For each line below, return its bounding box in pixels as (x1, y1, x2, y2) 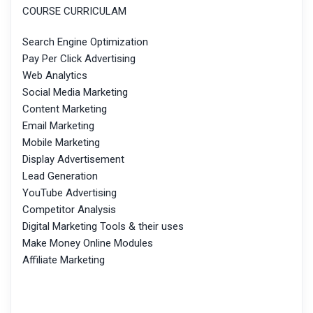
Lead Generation (22, 170, 98, 183)
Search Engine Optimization (22, 36, 148, 49)
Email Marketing (22, 119, 94, 133)
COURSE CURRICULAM (22, 5, 126, 18)
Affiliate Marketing (22, 254, 105, 267)
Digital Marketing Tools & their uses (22, 220, 184, 233)
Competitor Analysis (22, 203, 116, 217)
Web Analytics (22, 69, 87, 82)
